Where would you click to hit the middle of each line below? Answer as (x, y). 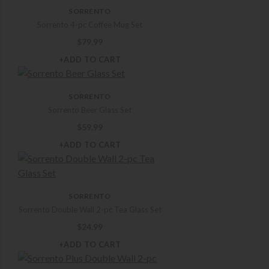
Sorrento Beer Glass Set (90, 110)
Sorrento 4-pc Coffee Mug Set (90, 25)
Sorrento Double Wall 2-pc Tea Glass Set (90, 210)
